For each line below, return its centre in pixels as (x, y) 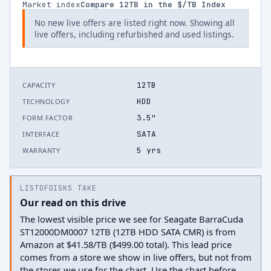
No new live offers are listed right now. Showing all (135, 23)
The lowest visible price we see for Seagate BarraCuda (132, 219)
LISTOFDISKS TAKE (58, 188)
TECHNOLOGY (46, 101)
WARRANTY (41, 150)
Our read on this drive (73, 203)
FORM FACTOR (48, 118)
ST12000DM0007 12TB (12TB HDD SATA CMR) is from (128, 232)
